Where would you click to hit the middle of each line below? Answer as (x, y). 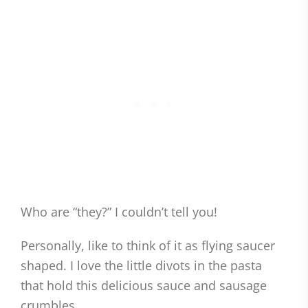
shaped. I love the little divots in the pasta (141, 266)
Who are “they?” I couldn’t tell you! (119, 212)
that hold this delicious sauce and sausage (144, 286)
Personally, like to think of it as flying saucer (148, 246)
